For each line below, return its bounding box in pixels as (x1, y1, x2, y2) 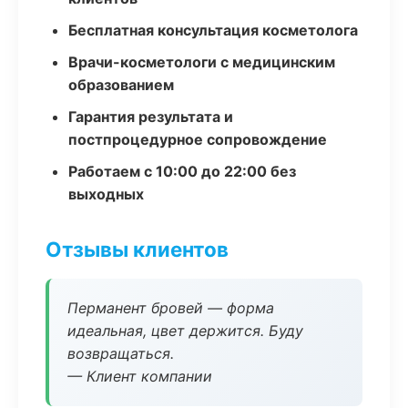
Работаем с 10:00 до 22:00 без (68, 162, 296, 180)
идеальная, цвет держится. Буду (67, 321, 303, 340)
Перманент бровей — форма (67, 299, 274, 317)
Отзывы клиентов (46, 237, 229, 261)
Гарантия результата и (68, 107, 233, 126)
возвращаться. (67, 344, 174, 362)
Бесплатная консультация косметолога (68, 21, 358, 39)
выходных (68, 185, 144, 203)
